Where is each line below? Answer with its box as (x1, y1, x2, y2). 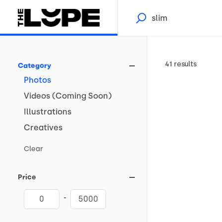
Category (18, 61, 51, 70)
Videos (24, 91, 50, 101)
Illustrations (24, 107, 71, 116)
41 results (165, 60, 197, 68)
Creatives (24, 123, 62, 132)
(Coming (52, 91, 86, 101)
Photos (24, 75, 51, 85)
